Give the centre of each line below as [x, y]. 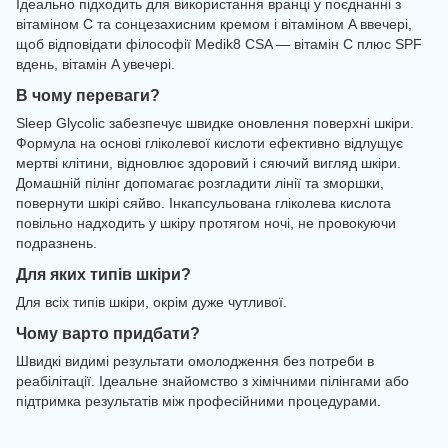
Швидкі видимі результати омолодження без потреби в [195, 360]
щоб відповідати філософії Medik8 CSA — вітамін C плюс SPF [219, 44]
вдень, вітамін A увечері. [95, 64]
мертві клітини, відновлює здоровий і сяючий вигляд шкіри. [208, 163]
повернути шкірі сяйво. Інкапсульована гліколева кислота [203, 203]
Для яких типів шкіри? [103, 274]
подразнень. [56, 243]
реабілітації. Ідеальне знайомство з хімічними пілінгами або [212, 380]
